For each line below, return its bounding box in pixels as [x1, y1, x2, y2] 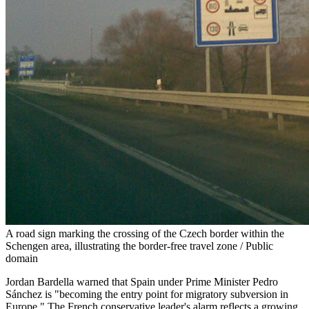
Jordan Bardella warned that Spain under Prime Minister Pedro [6, 275, 278, 288]
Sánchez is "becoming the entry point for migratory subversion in [6, 288, 288, 300]
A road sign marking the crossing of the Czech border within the [6, 227, 284, 239]
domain [6, 252, 38, 264]
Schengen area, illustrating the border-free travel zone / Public [6, 239, 273, 252]
